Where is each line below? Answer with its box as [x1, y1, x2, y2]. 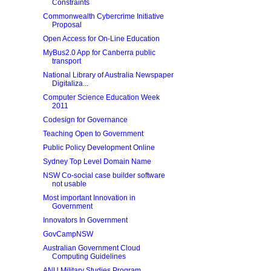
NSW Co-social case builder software [42, 171, 165, 180]
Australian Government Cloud [42, 244, 140, 252]
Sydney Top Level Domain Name [42, 157, 151, 166]
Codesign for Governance [42, 116, 128, 124]
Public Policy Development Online [42, 143, 155, 152]
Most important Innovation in [42, 194, 135, 202]
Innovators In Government [42, 216, 128, 224]
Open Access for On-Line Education [42, 34, 160, 43]
